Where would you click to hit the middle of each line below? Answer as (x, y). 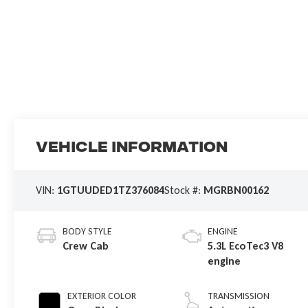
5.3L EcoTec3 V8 (246, 246)
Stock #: (184, 190)
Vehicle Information (132, 149)
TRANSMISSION (239, 296)
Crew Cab (86, 246)
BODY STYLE (88, 232)
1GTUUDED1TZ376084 (111, 190)
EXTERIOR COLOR (102, 296)
